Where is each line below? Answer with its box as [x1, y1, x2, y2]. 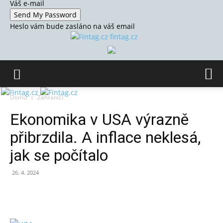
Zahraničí [37, 93, 63, 102]
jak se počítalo [10, 146, 108, 165]
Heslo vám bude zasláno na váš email [10, 21, 135, 31]
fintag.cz [110, 32, 138, 41]
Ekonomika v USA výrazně [10, 110, 189, 129]
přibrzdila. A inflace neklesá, [10, 128, 201, 147]
